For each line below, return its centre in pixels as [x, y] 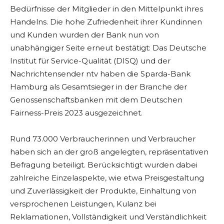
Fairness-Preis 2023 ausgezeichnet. [76, 113]
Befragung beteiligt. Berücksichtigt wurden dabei [104, 165]
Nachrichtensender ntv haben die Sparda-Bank [100, 74]
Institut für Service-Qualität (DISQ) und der [90, 61]
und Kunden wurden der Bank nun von [84, 35]
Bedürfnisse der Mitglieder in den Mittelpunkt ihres [106, 9]
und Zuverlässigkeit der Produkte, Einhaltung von [103, 191]
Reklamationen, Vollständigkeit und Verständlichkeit [108, 217]
